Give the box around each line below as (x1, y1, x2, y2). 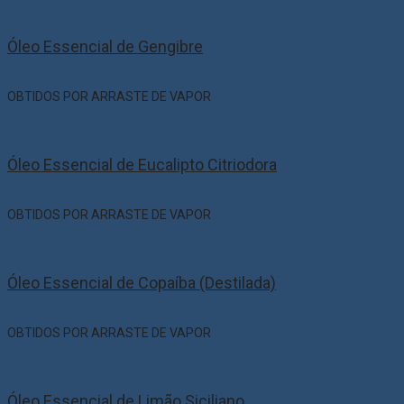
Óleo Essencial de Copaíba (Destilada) (7, 273, 276, 293)
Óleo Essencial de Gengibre (7, 37, 203, 57)
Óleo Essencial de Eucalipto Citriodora (7, 155, 277, 175)
